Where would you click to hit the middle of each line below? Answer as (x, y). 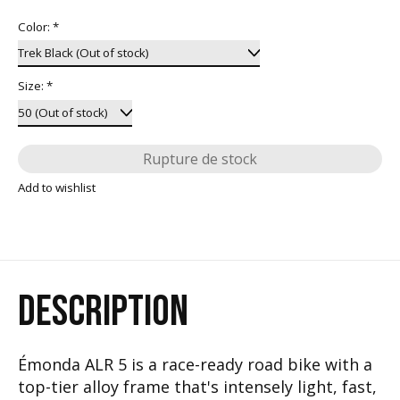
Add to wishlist (57, 187)
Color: (35, 26)
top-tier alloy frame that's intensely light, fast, (197, 386)
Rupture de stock (200, 159)
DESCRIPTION (103, 312)
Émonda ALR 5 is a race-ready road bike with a (195, 364)
